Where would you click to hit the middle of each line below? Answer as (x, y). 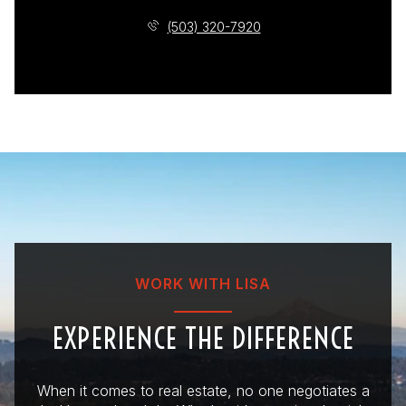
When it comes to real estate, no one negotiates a (203, 391)
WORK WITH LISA (203, 284)
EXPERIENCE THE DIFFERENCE (203, 338)
